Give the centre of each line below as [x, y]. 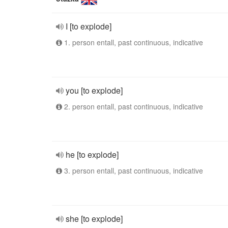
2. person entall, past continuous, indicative [133, 106]
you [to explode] [94, 90]
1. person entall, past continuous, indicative [133, 42]
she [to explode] [94, 219]
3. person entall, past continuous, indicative [133, 170]
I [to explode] [89, 26]
